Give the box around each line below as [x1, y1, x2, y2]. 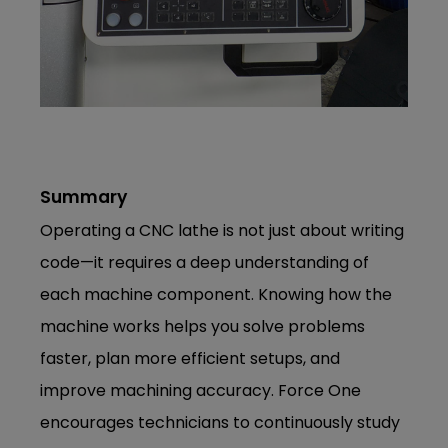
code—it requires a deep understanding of [40, 250, 370, 274]
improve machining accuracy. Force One [40, 378, 362, 402]
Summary [40, 184, 128, 209]
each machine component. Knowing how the [40, 282, 393, 306]
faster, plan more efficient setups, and [40, 346, 341, 370]
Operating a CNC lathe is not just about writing [40, 218, 405, 242]
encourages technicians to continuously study [40, 410, 401, 434]
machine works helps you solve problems [40, 314, 366, 338]
